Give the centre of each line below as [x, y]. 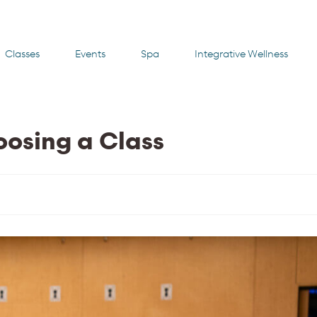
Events [90, 54]
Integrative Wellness [241, 54]
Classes [23, 54]
